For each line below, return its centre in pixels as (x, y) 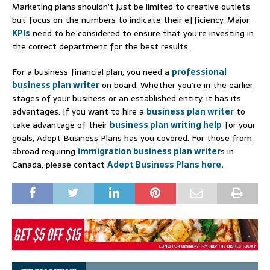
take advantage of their (61, 125)
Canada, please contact (60, 165)
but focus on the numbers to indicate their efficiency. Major (131, 20)
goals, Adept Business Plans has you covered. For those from (132, 138)
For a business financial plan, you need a (92, 72)
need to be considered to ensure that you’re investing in (142, 33)
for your (239, 125)
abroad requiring (45, 152)
